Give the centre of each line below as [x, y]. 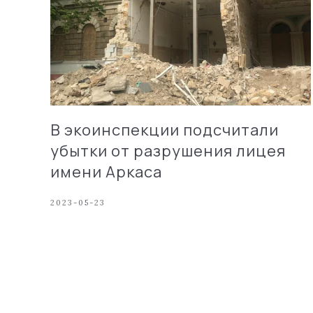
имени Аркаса [106, 172]
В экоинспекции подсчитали [165, 130]
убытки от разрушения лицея [168, 151]
